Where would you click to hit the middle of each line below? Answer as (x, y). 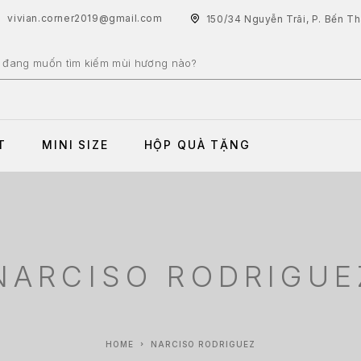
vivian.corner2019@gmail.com (85, 18)
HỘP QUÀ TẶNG (197, 144)
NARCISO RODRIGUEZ (203, 344)
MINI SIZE (75, 144)
